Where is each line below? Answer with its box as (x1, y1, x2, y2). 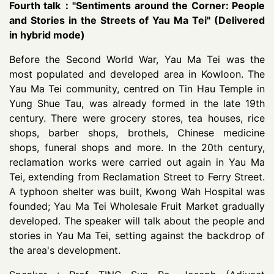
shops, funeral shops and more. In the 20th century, (9, 141, 265, 154)
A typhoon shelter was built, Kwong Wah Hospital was (9, 185, 265, 198)
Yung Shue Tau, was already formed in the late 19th (9, 97, 265, 109)
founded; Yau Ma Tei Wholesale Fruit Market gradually (9, 200, 265, 212)
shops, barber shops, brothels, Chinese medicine (9, 127, 265, 139)
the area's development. (9, 244, 120, 256)
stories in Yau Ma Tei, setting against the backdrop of (9, 229, 265, 242)
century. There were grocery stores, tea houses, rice (9, 112, 265, 124)
